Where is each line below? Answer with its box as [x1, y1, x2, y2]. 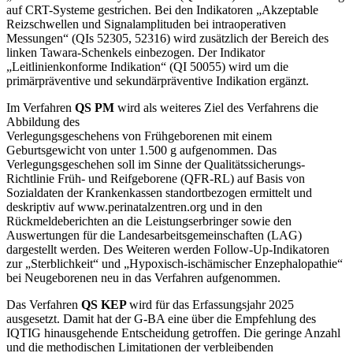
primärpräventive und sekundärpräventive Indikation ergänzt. [6, 73, 309, 87]
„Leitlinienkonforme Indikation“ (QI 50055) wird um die [6, 59, 288, 73]
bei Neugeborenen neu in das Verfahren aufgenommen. [6, 270, 281, 284]
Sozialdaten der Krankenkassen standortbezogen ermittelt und [6, 185, 312, 199]
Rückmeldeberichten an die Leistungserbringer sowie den [6, 214, 292, 228]
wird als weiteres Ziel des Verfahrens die [117, 100, 318, 114]
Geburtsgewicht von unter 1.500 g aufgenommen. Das [6, 143, 277, 157]
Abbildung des [6, 114, 80, 128]
